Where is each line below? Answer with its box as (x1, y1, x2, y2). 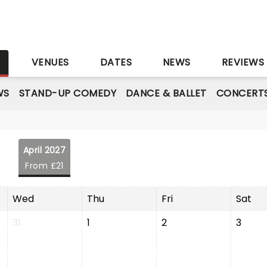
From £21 (25, 160, 64, 172)
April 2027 (23, 144, 66, 156)
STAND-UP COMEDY (18, 86, 116, 100)
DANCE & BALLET (125, 86, 207, 100)
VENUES (31, 55, 69, 69)
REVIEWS (221, 55, 265, 69)
